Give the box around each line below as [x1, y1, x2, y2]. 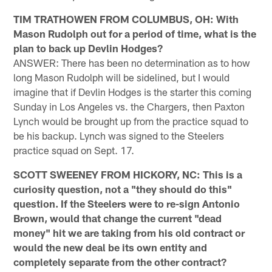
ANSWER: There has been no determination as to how [13, 56, 251, 69]
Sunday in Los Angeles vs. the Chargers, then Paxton [13, 100, 245, 112]
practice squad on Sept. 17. [13, 143, 135, 156]
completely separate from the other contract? [13, 255, 227, 268]
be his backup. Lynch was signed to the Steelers [13, 129, 225, 141]
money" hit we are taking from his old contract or [13, 226, 245, 239]
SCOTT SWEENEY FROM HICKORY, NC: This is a [13, 168, 243, 180]
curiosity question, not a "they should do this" [13, 182, 233, 195]
